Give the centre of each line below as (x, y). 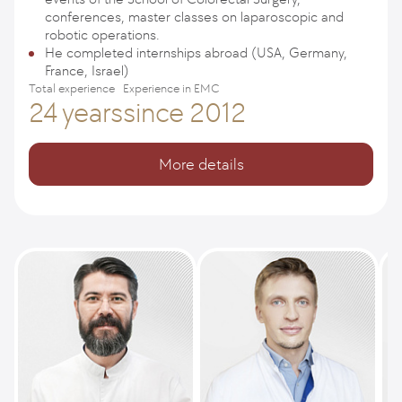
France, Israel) (87, 70)
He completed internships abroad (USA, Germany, (196, 52)
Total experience (72, 88)
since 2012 (184, 112)
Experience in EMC (171, 88)
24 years (76, 112)
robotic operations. (102, 35)
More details (201, 164)
